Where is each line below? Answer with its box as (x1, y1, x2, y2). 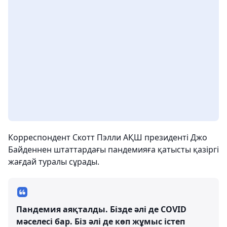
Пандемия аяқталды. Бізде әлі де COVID (16, 203, 186, 215)
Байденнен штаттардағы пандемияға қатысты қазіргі (8, 143, 219, 155)
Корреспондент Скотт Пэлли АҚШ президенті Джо (8, 131, 207, 143)
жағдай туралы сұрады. (8, 156, 99, 167)
